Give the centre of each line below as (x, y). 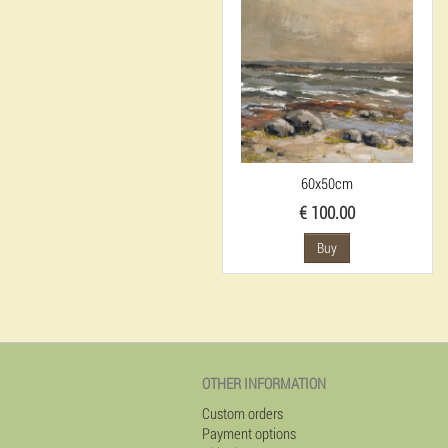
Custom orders (242, 413)
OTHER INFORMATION (264, 383)
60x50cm (327, 183)
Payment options (249, 433)
